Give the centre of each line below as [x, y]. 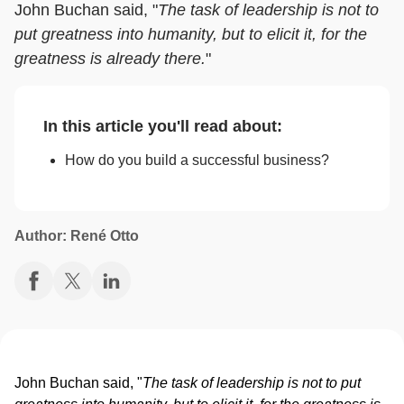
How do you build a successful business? [197, 160]
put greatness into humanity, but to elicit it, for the [191, 34]
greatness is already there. [110, 58]
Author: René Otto [77, 235]
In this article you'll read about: [163, 126]
